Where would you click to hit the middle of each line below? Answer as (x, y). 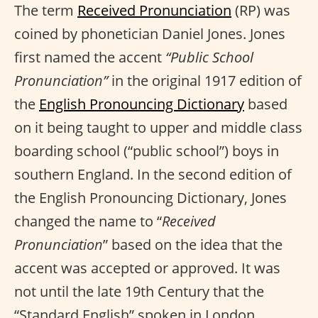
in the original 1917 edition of (205, 81)
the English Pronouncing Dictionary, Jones (150, 198)
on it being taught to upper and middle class (158, 127)
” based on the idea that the (193, 245)
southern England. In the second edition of (153, 174)
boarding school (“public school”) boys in (147, 151)
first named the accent (90, 57)
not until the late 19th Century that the (139, 291)
